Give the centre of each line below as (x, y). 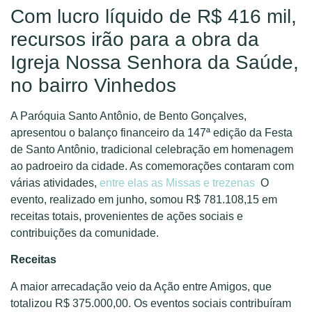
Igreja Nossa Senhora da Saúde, (155, 62)
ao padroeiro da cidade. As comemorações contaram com (152, 166)
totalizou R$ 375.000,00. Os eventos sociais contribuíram (151, 303)
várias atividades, (55, 182)
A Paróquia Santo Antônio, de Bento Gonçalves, (128, 116)
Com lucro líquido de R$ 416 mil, (154, 16)
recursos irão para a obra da (135, 39)
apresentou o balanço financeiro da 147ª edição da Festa (151, 132)
